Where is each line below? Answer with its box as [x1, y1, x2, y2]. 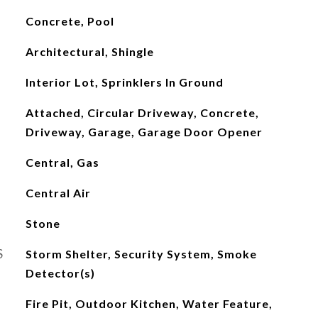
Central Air [25, 186, 91, 199]
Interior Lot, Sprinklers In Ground [25, 75, 224, 89]
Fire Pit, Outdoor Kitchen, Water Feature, [25, 297, 273, 310]
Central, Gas [25, 155, 99, 169]
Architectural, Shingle [25, 45, 154, 58]
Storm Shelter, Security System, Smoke [25, 247, 257, 261]
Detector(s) [25, 266, 95, 280]
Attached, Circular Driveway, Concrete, [25, 106, 259, 119]
